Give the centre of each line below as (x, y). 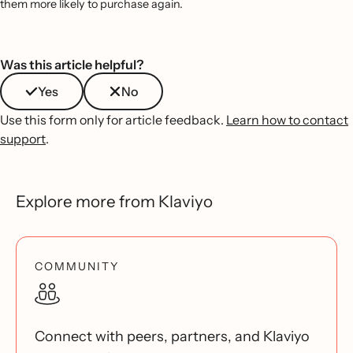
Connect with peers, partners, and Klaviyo (172, 337)
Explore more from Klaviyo (114, 202)
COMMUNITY (77, 267)
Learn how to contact (287, 120)
